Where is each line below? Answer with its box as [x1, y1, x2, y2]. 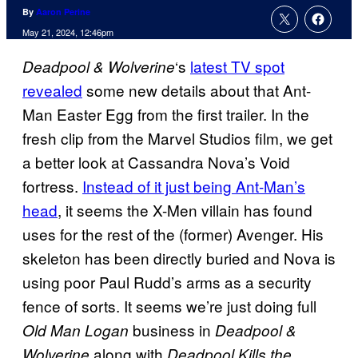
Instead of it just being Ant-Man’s [82, 175, 305, 197]
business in [129, 319, 215, 341]
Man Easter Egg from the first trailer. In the [22, 103, 309, 125]
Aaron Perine [36, 6, 90, 18]
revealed [22, 79, 82, 101]
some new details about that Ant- [82, 79, 311, 101]
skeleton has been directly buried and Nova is [22, 247, 336, 269]
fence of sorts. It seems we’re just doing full [22, 295, 316, 317]
